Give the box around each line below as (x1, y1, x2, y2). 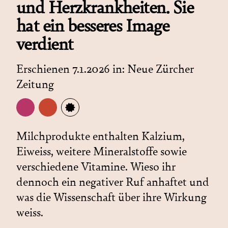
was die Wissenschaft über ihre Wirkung (16, 190, 207, 205)
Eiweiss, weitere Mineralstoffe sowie (16, 144, 187, 159)
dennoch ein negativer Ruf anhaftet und (16, 175, 209, 189)
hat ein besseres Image (16, 15, 169, 37)
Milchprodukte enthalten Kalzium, (16, 129, 185, 144)
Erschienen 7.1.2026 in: (16, 62, 127, 76)
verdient (16, 33, 73, 55)
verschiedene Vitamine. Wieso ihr (16, 159, 176, 174)
